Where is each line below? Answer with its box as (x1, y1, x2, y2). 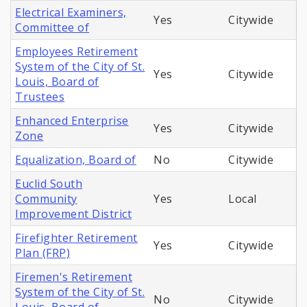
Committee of (15, 20, 90, 36)
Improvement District (15, 206, 132, 222)
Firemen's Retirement (15, 269, 132, 285)
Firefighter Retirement (15, 230, 138, 246)
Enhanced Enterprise (15, 113, 129, 129)
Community (15, 191, 77, 207)
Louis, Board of (15, 74, 99, 90)
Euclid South (15, 176, 83, 192)
